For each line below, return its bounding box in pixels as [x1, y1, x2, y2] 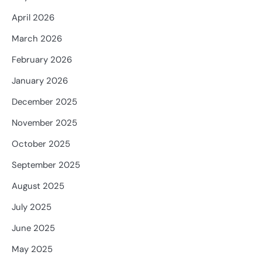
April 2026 [12, 12, 54, 24]
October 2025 [12, 138, 70, 150]
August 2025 [12, 180, 64, 192]
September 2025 [12, 159, 80, 171]
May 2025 [12, 243, 53, 256]
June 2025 [12, 222, 55, 235]
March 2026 [12, 33, 62, 45]
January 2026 [12, 75, 68, 87]
